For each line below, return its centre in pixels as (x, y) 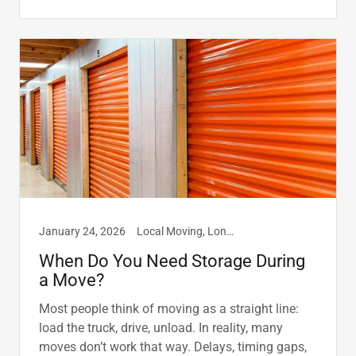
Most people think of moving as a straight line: (169, 309)
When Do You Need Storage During (172, 261)
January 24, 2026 (82, 232)
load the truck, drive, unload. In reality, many (161, 328)
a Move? (72, 281)
